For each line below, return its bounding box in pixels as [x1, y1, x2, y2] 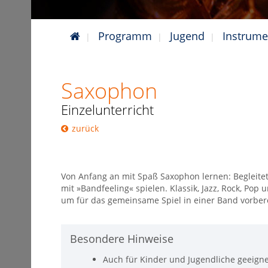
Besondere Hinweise [70, 232, 173, 246]
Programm [98, 29, 152, 43]
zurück [72, 123, 99, 134]
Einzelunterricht [61, 100, 154, 118]
